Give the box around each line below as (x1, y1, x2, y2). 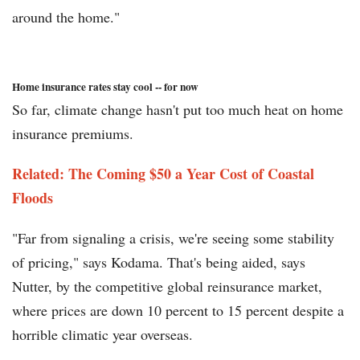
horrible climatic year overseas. (12, 325, 193, 345)
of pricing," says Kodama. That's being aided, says (12, 252, 305, 272)
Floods (12, 187, 53, 209)
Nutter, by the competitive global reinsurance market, (12, 276, 322, 297)
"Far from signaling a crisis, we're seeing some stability (12, 228, 334, 248)
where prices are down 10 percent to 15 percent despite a (12, 301, 344, 321)
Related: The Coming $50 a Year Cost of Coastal (12, 163, 314, 185)
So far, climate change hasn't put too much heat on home (12, 100, 343, 120)
